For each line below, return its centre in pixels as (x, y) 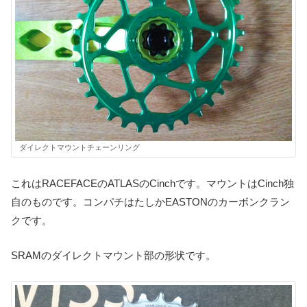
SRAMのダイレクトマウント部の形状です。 (113, 255)
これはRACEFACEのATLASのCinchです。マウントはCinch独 (152, 183)
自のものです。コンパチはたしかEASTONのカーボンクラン (150, 201)
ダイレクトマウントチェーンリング (79, 147)
